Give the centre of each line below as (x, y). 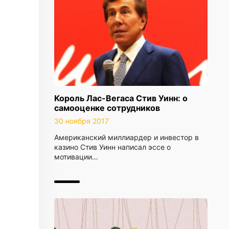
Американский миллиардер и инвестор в (127, 137)
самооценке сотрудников (107, 108)
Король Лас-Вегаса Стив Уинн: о (121, 98)
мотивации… (76, 157)
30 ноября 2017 (82, 121)
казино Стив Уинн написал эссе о (112, 147)
